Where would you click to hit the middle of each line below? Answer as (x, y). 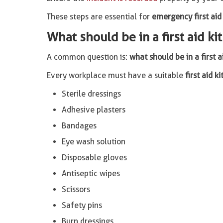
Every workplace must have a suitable (116, 75)
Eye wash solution (93, 142)
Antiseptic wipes (91, 173)
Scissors (76, 189)
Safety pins (82, 205)
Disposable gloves (94, 158)
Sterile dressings (91, 94)
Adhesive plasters (93, 110)
